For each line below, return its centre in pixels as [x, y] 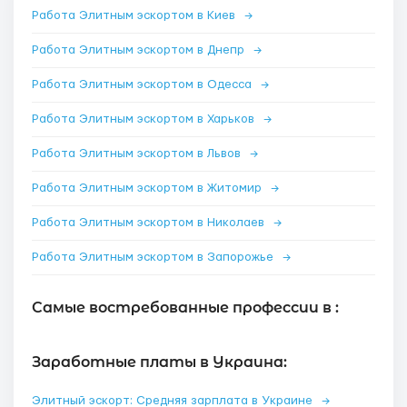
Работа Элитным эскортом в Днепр [140, 50]
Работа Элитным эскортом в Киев [135, 15]
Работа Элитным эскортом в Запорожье [154, 257]
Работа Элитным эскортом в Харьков [145, 119]
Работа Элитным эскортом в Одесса [144, 84]
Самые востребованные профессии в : [185, 308]
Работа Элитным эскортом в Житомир [149, 188]
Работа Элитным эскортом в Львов [138, 154]
